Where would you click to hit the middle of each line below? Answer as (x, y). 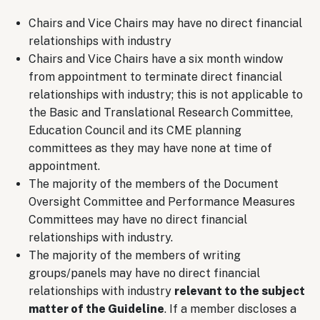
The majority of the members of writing (135, 255)
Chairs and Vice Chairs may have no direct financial (165, 23)
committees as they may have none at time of (150, 148)
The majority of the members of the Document (154, 184)
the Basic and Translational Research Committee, (161, 112)
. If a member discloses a (230, 309)
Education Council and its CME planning (135, 130)
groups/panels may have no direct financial (144, 273)
